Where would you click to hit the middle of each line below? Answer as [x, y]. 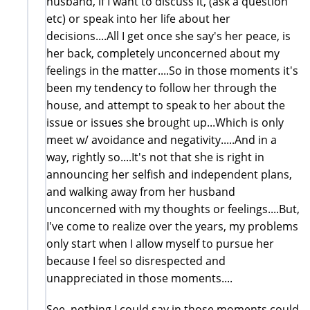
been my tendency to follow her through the [162, 88]
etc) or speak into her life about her [138, 18]
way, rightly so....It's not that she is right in [155, 157]
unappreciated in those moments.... [139, 278]
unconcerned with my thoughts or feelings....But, [173, 209]
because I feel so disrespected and [136, 261]
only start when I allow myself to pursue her [160, 243]
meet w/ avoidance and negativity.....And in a [162, 139]
